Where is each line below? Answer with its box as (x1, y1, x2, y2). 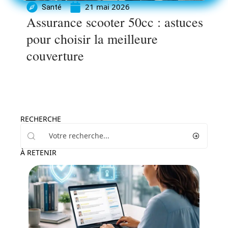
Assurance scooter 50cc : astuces (26, 13, 203, 31)
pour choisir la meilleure (26, 30, 158, 47)
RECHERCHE (20, 114, 61, 124)
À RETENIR (20, 148, 56, 157)
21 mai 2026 (85, 2, 130, 12)
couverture (26, 47, 84, 64)
